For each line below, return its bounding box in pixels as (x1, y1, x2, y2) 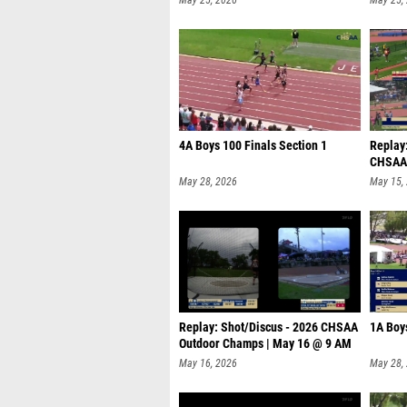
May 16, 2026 (179, 352, 237, 365)
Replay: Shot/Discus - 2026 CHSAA (179, 315, 358, 331)
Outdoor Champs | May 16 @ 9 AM (179, 332, 352, 347)
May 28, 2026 (179, 171, 237, 184)
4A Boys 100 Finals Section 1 (179, 134, 327, 149)
